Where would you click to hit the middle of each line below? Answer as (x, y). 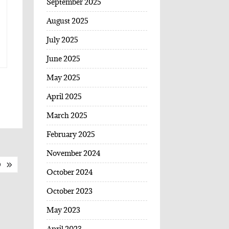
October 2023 (69, 191)
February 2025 (71, 134)
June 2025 (63, 59)
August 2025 (67, 21)
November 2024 (73, 153)
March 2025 (67, 116)
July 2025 (62, 40)
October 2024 (70, 172)
